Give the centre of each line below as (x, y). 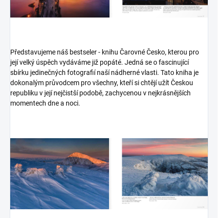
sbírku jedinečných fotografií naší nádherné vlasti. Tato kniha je (104, 72)
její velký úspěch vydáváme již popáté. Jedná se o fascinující (100, 62)
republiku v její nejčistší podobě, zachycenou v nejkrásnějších (100, 93)
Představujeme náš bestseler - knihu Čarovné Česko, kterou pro (105, 52)
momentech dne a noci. (45, 103)
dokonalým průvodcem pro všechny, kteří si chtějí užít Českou (102, 82)
